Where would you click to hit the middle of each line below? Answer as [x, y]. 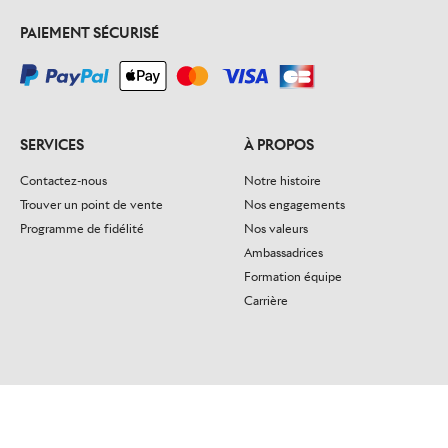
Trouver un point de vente [91, 204]
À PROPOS [279, 144]
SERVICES [52, 144]
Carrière [266, 300]
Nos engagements [294, 204]
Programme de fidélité [82, 228]
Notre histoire [282, 180]
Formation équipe [293, 276]
